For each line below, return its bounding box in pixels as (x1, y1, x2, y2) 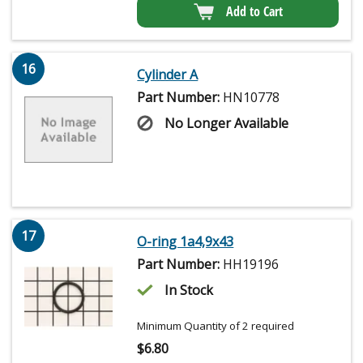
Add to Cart (225, 2, 283, 21)
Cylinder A (137, 66, 199, 84)
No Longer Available (164, 114, 289, 133)
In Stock (164, 281, 214, 300)
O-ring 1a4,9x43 (137, 233, 234, 251)
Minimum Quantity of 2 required (137, 318, 295, 334)
